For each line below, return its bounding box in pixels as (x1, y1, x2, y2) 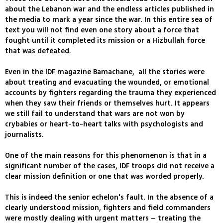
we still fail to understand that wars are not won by (5, 109, 185, 119)
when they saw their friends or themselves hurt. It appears (5, 98, 210, 109)
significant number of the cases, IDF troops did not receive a (5, 161, 215, 172)
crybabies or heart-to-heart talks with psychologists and (5, 119, 203, 130)
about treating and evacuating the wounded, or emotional (5, 77, 209, 88)
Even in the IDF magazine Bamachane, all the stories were (5, 67, 205, 78)
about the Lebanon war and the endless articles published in (5, 4, 214, 15)
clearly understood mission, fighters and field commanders (5, 203, 211, 214)
